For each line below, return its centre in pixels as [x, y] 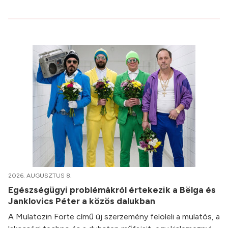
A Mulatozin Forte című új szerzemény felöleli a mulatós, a [114, 217]
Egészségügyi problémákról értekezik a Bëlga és [112, 190]
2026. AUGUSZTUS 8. [40, 176]
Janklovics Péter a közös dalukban [83, 201]
